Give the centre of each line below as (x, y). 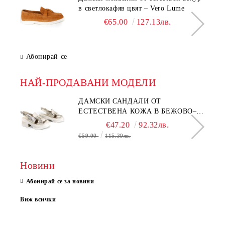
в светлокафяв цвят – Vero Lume (132, 8)
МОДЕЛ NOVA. (104, 121)
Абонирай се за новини (60, 181)
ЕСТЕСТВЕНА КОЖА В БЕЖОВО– (138, 111)
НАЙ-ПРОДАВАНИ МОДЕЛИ (88, 82)
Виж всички (38, 199)
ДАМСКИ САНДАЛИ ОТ (120, 101)
